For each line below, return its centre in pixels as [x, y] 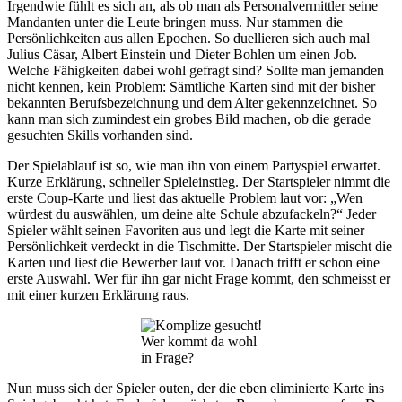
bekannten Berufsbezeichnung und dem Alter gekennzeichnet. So [192, 103]
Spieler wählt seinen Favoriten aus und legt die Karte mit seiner [186, 231]
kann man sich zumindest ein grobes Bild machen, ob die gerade [189, 119]
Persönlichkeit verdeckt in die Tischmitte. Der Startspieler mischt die [200, 247]
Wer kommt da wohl [198, 342]
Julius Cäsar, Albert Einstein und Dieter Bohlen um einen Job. [182, 55]
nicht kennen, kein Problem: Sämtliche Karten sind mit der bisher [191, 87]
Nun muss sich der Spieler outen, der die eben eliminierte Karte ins [196, 389]
